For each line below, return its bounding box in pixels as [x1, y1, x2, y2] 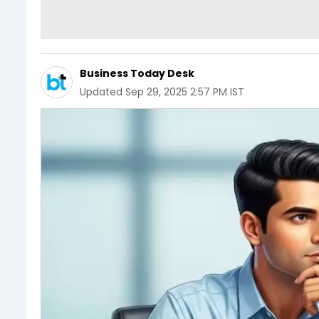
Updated [80, 85, 122, 99]
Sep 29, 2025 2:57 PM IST [125, 85, 244, 99]
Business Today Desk [80, 66, 194, 80]
